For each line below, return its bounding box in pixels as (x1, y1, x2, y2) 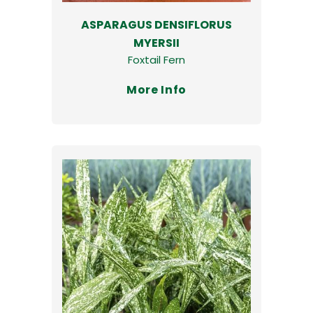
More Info (126, 81, 187, 98)
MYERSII (133, 34, 180, 51)
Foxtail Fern (128, 52, 185, 67)
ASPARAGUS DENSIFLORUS (81, 16, 232, 33)
